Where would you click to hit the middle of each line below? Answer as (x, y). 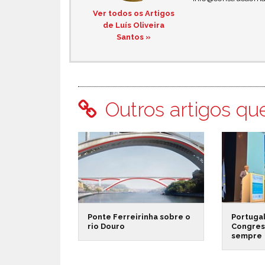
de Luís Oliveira (133, 25)
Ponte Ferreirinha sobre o (139, 217)
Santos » (133, 37)
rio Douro (106, 227)
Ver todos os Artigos (133, 13)
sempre (247, 236)
